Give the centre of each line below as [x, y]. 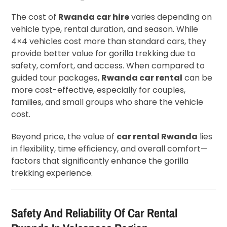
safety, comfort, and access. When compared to [108, 65]
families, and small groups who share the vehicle [107, 102]
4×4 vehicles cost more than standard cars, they [109, 41]
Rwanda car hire [94, 17]
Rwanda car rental [142, 78]
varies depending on [171, 17]
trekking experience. [52, 173]
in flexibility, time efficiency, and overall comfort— [110, 148]
